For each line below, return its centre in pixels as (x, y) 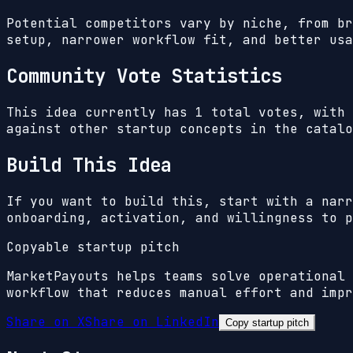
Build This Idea (89, 165)
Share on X (46, 321)
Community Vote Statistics (144, 76)
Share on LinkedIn (152, 321)
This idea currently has (101, 113)
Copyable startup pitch (93, 247)
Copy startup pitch (267, 322)
